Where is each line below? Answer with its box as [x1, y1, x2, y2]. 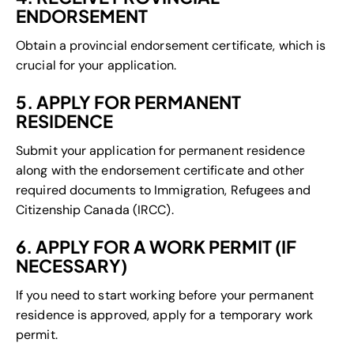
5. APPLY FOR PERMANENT [16, 91, 241, 114]
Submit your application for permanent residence [16, 142, 305, 160]
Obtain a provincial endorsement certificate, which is [16, 37, 326, 55]
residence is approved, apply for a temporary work [16, 307, 313, 324]
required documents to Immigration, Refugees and [16, 182, 311, 199]
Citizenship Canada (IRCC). [16, 201, 174, 219]
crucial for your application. [16, 57, 176, 74]
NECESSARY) [16, 254, 127, 277]
